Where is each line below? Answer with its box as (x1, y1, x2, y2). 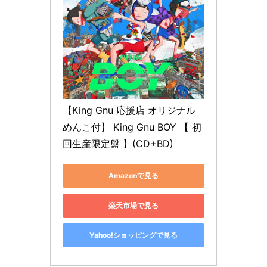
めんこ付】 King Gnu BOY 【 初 (63, 120, 201, 133)
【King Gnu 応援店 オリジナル (63, 104, 195, 116)
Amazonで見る (108, 171, 159, 181)
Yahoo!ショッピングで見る (89, 231, 178, 240)
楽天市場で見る (108, 201, 159, 210)
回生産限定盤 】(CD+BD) (63, 137, 173, 150)
